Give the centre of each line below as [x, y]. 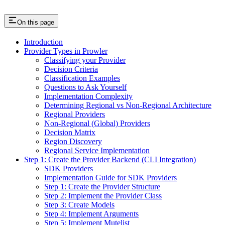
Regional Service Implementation [97, 150]
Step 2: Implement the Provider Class [103, 195]
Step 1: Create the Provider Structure [102, 186]
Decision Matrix [70, 132]
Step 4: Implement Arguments [91, 213]
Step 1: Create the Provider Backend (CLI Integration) [110, 159]
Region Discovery [73, 141]
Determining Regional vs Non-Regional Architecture [128, 105]
